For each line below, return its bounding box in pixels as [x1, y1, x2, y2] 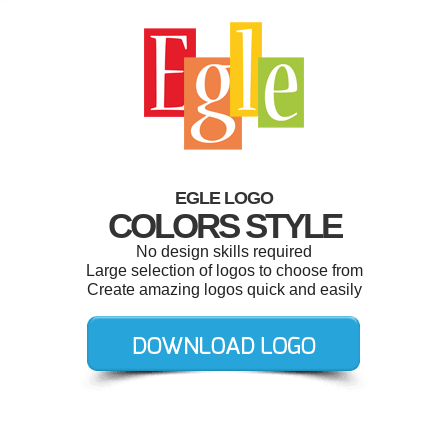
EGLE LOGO [175, 188, 273, 208]
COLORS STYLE [107, 206, 341, 245]
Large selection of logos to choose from [85, 262, 363, 279]
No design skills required [136, 243, 312, 260]
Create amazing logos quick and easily [86, 281, 362, 298]
